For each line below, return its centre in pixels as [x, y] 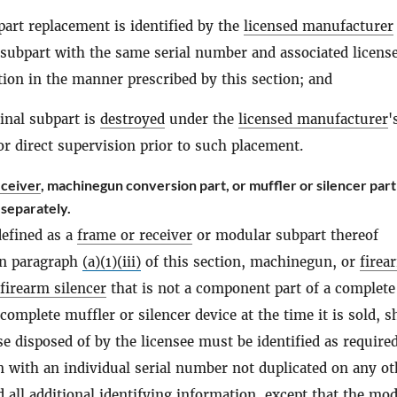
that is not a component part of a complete [251, 288]
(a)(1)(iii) [112, 262]
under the [202, 119]
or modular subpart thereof [285, 235]
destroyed [132, 119]
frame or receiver [135, 235]
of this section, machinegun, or [250, 262]
